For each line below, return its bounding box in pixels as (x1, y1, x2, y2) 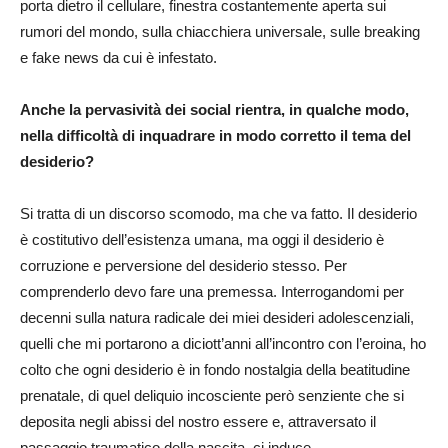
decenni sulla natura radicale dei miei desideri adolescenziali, (20, 308, 414, 326)
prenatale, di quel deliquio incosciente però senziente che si (20, 386, 404, 404)
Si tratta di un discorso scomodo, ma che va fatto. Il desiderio (20, 204, 417, 222)
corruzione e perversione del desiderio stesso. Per (20, 256, 347, 274)
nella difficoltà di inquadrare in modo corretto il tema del (20, 126, 411, 144)
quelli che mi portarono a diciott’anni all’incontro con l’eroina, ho (20, 334, 426, 352)
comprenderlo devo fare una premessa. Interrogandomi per (20, 282, 404, 300)
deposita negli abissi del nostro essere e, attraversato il (20, 412, 376, 430)
